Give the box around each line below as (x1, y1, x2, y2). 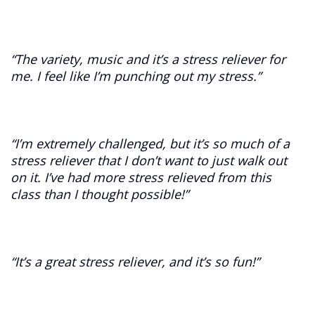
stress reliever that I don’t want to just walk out (11, 151, 288, 169)
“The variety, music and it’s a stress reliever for (11, 50, 286, 67)
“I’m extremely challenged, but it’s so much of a (11, 134, 290, 152)
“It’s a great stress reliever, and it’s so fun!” (11, 253, 260, 271)
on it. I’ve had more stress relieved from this (11, 168, 272, 186)
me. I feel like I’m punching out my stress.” (11, 67, 262, 84)
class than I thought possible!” (11, 185, 189, 202)
